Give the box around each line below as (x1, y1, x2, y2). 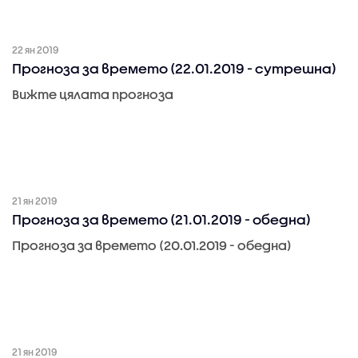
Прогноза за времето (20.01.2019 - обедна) (12, 237, 292, 253)
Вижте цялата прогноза (12, 86, 174, 101)
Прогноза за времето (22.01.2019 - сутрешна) (12, 60, 337, 76)
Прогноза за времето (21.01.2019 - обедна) (12, 212, 312, 228)
